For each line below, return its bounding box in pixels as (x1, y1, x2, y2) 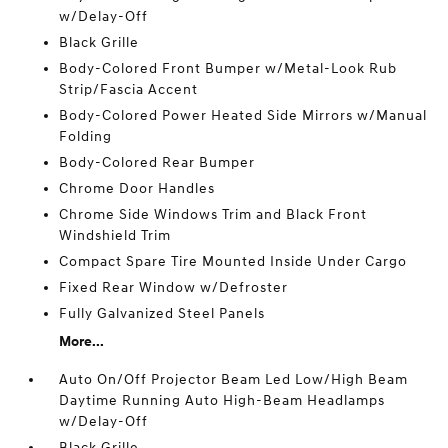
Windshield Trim (59, 227, 172, 244)
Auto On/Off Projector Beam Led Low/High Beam (59, 371, 409, 388)
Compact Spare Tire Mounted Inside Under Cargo (59, 253, 408, 270)
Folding (59, 128, 113, 145)
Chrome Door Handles (59, 180, 216, 197)
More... (59, 333, 105, 350)
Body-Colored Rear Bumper (59, 154, 256, 171)
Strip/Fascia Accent (59, 81, 199, 98)
